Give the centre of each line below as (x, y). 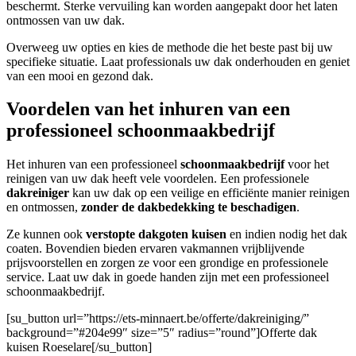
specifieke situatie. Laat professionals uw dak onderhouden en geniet (178, 61)
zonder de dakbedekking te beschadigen (189, 207)
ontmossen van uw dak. (66, 20)
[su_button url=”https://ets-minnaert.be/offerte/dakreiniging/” (158, 319)
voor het (307, 164)
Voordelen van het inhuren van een (148, 109)
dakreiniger (38, 193)
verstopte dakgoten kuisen (156, 234)
